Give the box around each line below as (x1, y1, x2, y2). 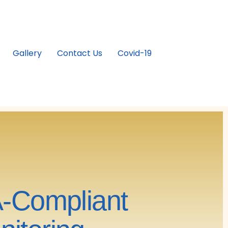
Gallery (13, 47, 42, 59)
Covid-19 (118, 47, 152, 59)
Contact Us (57, 47, 102, 59)
